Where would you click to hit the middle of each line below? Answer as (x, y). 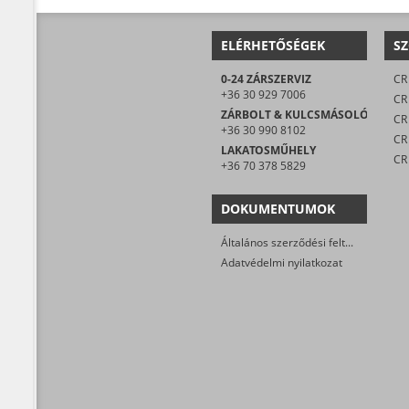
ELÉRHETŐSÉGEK (273, 45)
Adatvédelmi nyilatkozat (282, 262)
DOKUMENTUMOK (278, 208)
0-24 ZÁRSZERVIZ (266, 79)
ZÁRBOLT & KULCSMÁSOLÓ (295, 114)
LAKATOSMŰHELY (268, 150)
